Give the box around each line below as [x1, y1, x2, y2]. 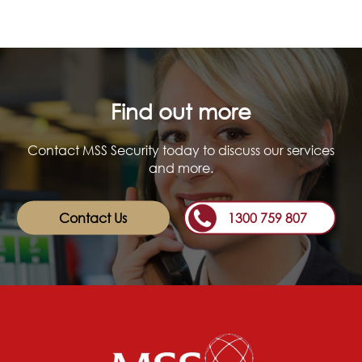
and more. [149, 159, 213, 176]
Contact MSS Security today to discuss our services [27, 141, 335, 158]
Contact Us [59, 209, 127, 226]
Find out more [111, 98, 251, 124]
